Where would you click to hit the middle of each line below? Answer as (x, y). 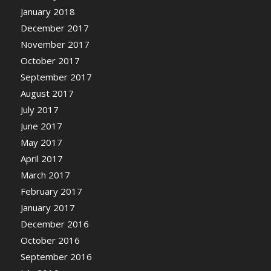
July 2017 (39, 110)
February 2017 (51, 191)
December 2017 (54, 28)
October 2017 (50, 61)
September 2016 (56, 257)
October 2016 (50, 240)
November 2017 (55, 44)
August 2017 (47, 93)
